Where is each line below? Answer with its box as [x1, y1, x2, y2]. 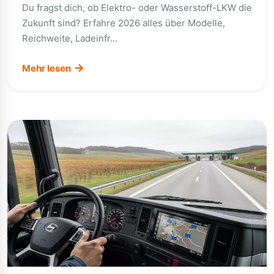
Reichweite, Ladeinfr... [22, 32, 117, 44]
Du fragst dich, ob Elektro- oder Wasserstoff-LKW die [22, 2, 252, 13]
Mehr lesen [22, 62, 73, 74]
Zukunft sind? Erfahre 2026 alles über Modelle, [22, 17, 225, 29]
